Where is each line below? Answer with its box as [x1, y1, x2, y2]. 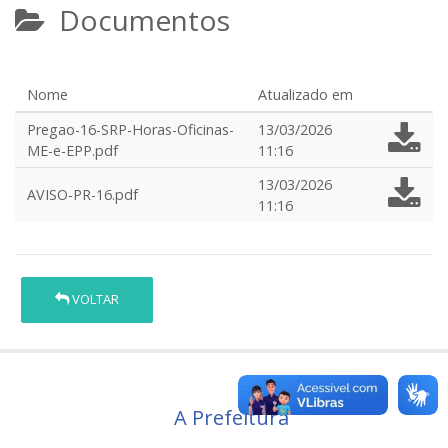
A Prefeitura [173, 403, 289, 431]
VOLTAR [69, 290, 120, 309]
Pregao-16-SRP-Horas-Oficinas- [27, 120, 234, 139]
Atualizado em [258, 85, 353, 104]
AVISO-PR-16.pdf [27, 185, 138, 204]
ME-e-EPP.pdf [27, 141, 118, 160]
